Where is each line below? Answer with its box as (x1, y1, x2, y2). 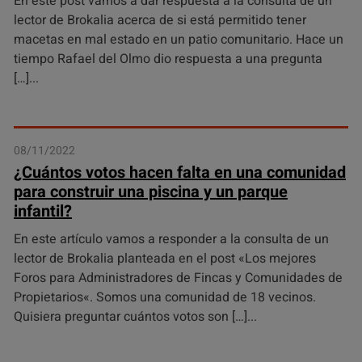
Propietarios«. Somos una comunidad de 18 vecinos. (14, 288, 316, 307)
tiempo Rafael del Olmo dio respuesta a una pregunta (14, 49, 322, 69)
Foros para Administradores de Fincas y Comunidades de (14, 268, 343, 288)
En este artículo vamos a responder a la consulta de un (14, 229, 329, 249)
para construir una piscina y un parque (14, 180, 288, 204)
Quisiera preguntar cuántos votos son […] (14, 307, 247, 326)
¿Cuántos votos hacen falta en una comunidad (14, 161, 346, 184)
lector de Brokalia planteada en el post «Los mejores (14, 249, 316, 268)
